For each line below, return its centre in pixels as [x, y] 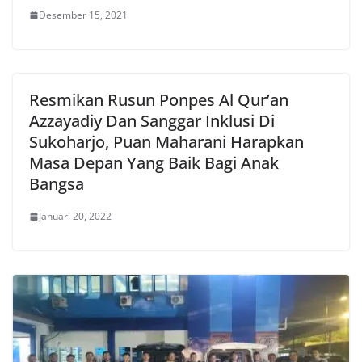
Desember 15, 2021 [83, 15]
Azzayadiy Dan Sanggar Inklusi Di [152, 121]
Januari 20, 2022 [75, 216]
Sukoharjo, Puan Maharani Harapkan [166, 142]
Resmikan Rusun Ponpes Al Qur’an [159, 100]
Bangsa [57, 184]
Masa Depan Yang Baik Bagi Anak [154, 163]
